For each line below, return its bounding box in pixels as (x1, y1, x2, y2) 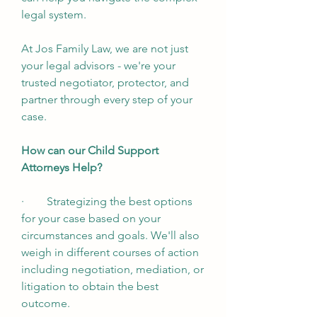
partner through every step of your (21, 93, 192, 106)
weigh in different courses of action (21, 246, 199, 259)
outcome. (21, 296, 73, 310)
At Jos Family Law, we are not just (21, 42, 188, 55)
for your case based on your (21, 212, 161, 225)
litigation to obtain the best (21, 279, 158, 293)
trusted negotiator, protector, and (21, 76, 189, 89)
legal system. (21, 8, 89, 21)
